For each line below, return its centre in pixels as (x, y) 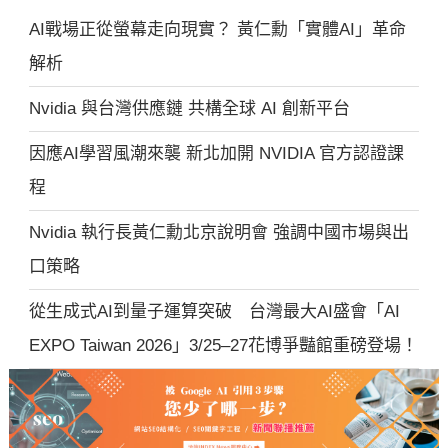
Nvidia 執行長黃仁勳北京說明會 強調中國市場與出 (219, 232)
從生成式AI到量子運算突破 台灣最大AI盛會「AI (215, 311)
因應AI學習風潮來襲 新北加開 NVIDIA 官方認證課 (217, 153)
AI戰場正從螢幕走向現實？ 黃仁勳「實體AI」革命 (218, 29)
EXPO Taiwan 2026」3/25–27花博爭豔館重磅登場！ (224, 345)
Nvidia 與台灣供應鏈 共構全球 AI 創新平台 (190, 108)
